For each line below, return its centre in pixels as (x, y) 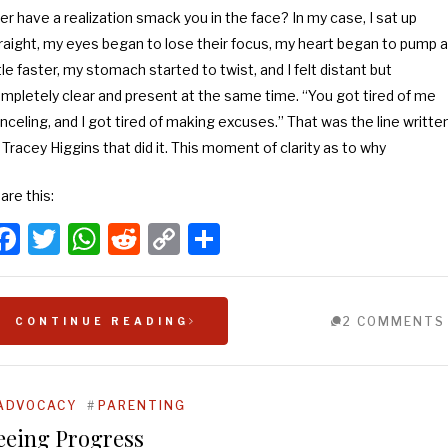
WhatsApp (179, 238)
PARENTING (141, 405)
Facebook (91, 238)
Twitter (112, 238)
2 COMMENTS (393, 321)
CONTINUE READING (101, 321)
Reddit (189, 238)
